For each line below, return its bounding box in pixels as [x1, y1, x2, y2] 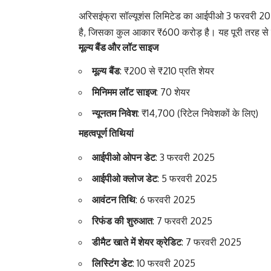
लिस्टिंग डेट [92, 256, 132, 269]
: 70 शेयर [156, 86, 190, 99]
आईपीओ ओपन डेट [92, 151, 155, 163]
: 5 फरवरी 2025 [157, 172, 217, 184]
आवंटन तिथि [92, 193, 135, 206]
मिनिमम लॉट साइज [92, 86, 156, 99]
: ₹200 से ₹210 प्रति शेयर [120, 65, 214, 77]
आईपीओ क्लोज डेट [92, 172, 157, 184]
